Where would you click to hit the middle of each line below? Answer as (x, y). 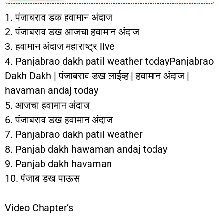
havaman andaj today (52, 90)
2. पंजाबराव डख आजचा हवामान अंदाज (72, 32)
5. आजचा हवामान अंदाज (47, 105)
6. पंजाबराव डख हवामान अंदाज (59, 120)
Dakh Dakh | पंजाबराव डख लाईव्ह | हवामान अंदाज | (97, 76)
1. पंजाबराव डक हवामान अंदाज (59, 17)
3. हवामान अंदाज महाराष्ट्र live (60, 46)
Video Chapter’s (39, 208)
